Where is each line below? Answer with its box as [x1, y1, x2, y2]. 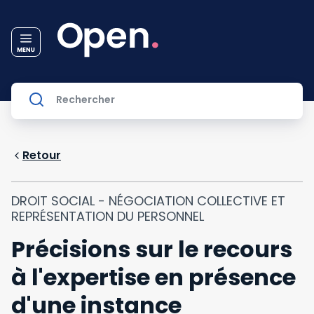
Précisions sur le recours [11, 233, 292, 265]
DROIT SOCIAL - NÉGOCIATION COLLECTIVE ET [11, 192, 285, 210]
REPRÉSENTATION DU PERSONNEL [11, 207, 204, 225]
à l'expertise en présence [11, 261, 296, 293]
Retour [22, 147, 61, 163]
